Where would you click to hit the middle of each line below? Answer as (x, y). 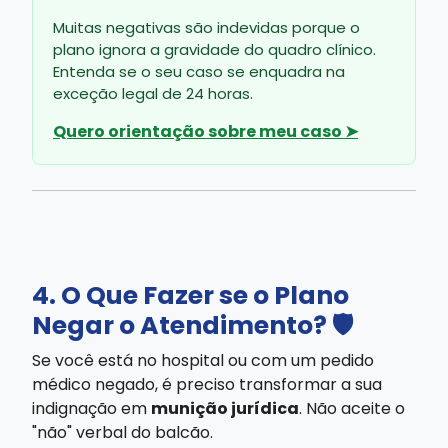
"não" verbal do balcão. (122, 432)
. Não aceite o (352, 408)
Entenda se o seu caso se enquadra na (199, 71)
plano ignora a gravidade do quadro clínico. (214, 49)
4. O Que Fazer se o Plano (190, 295)
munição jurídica (225, 408)
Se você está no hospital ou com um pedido (203, 360)
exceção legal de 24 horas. (153, 93)
